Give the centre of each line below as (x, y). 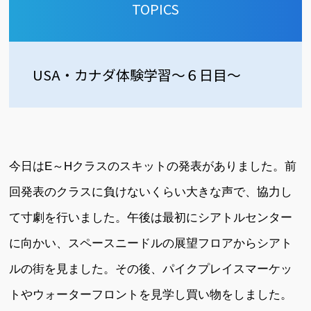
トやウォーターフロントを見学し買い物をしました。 (151, 295)
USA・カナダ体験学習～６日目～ (136, 75)
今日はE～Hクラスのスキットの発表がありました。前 (153, 166)
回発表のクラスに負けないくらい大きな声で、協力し (151, 192)
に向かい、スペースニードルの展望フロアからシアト (151, 243)
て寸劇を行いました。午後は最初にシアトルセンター (151, 218)
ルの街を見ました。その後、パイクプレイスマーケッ (151, 269)
